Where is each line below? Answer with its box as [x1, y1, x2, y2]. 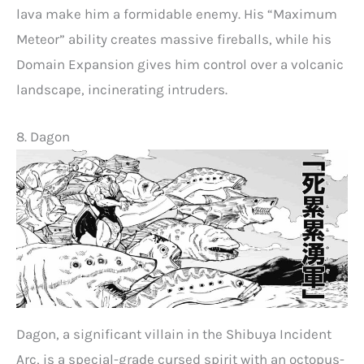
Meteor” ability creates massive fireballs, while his [16, 30, 331, 47]
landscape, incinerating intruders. [16, 80, 227, 97]
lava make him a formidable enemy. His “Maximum [16, 5, 337, 22]
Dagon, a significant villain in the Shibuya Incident [16, 325, 331, 342]
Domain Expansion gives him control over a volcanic [16, 55, 344, 72]
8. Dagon [16, 128, 70, 145]
